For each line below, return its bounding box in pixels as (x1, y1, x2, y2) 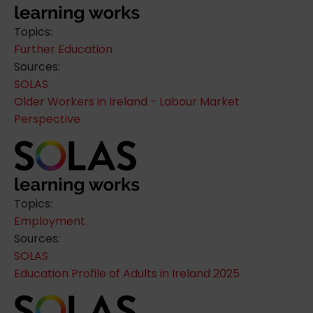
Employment (14, 212, 85, 229)
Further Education (14, 41, 112, 57)
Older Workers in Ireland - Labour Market (14, 93, 240, 110)
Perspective (14, 110, 80, 127)
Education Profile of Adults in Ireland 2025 (14, 265, 240, 282)
